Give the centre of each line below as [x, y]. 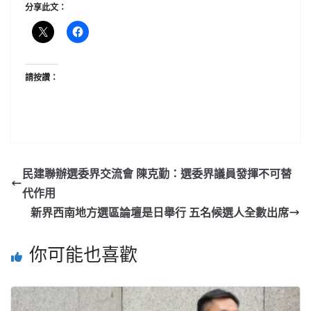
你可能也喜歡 [83, 254]
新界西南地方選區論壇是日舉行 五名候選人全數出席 [160, 212]
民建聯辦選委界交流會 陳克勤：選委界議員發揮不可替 [157, 173]
